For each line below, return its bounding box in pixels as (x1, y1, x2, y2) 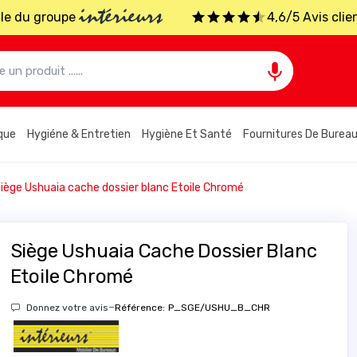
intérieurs (79, 6, 163, 29)
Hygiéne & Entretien (27, 127, 131, 141)
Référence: (114, 302, 165, 313)
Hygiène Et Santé (142, 127, 232, 141)
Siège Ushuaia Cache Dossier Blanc (10, 240, 317, 262)
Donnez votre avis (23, 301, 108, 313)
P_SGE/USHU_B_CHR (167, 302, 270, 313)
